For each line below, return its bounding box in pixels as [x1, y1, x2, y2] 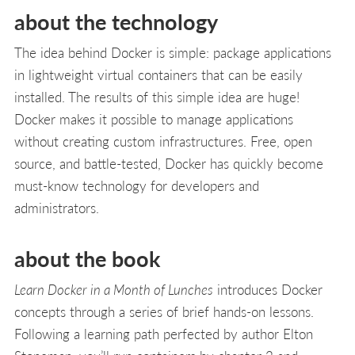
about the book [14, 243, 160, 274]
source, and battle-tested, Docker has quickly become [14, 154, 323, 174]
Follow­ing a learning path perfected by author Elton [14, 324, 313, 344]
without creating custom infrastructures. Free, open [14, 132, 312, 151]
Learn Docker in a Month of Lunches [14, 280, 213, 300]
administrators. [14, 198, 99, 218]
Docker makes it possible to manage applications [14, 109, 293, 129]
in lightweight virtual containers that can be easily [14, 65, 303, 85]
